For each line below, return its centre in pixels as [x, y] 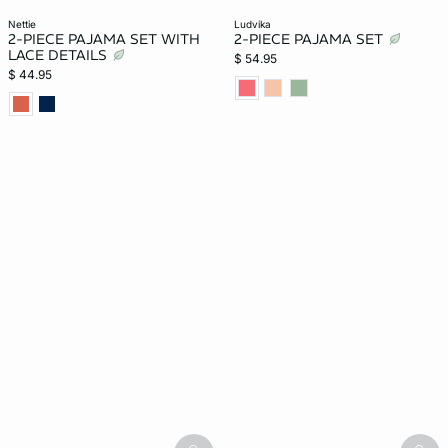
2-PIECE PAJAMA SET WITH [104, 39]
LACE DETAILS [59, 55]
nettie [26, 24]
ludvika [255, 24]
